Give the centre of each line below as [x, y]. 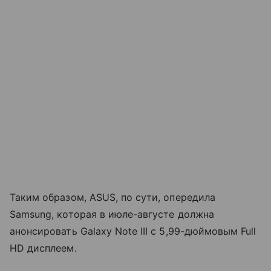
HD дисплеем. [43, 248]
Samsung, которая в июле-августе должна [112, 214]
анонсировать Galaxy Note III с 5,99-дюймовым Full [133, 231]
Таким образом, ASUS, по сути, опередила [113, 197]
